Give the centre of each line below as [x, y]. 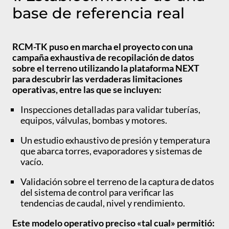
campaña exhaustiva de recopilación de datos [103, 58]
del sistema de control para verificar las [97, 192]
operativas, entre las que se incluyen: [88, 90]
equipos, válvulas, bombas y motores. [95, 120]
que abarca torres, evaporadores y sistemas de [111, 151]
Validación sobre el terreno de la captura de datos [117, 182]
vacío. [33, 162]
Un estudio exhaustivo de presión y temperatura [115, 140]
